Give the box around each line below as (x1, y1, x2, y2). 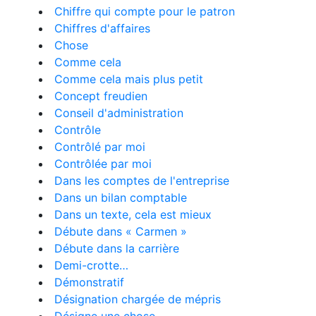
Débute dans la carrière (54, 241, 179, 255)
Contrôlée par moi (54, 157, 152, 171)
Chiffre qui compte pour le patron (54, 4, 235, 18)
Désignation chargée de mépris (54, 292, 221, 306)
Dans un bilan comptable (54, 190, 187, 205)
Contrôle (54, 123, 101, 137)
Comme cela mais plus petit (54, 72, 203, 86)
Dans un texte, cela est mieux (54, 207, 212, 221)
